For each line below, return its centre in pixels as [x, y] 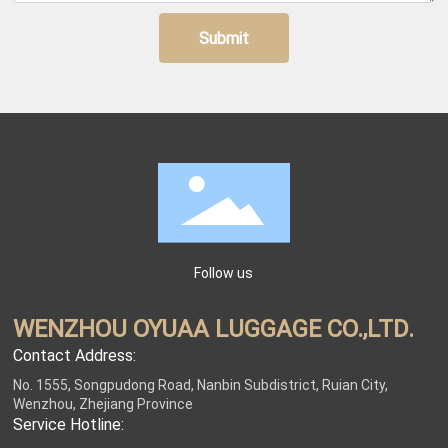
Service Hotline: [69, 423]
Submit [223, 38]
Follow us [224, 272]
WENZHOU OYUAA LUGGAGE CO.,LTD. [214, 327]
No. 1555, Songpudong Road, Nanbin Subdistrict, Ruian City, [201, 384]
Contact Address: [75, 354]
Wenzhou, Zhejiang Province [103, 403]
